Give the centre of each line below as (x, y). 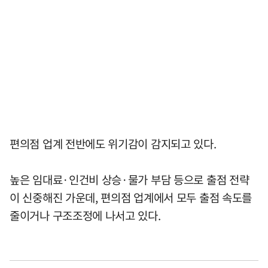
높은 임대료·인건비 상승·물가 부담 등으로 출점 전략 (130, 180)
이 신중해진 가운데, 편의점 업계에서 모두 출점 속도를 (131, 198)
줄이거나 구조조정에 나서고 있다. (85, 216)
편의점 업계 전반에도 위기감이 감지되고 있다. (113, 144)
